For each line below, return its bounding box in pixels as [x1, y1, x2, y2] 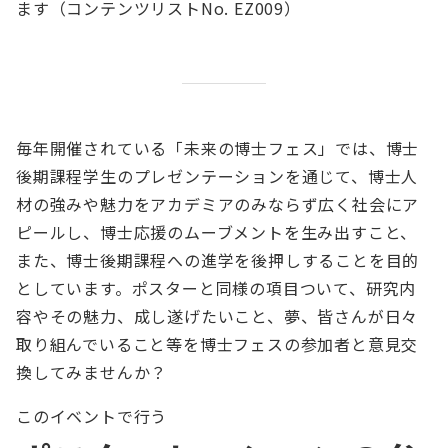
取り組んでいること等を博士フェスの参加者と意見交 [16, 332, 419, 357]
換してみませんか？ [16, 360, 168, 385]
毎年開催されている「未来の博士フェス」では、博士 [16, 136, 420, 161]
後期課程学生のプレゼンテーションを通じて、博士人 [16, 164, 419, 189]
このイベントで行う [16, 404, 168, 429]
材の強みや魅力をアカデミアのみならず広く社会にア [16, 192, 420, 217]
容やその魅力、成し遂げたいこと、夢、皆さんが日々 [16, 304, 419, 329]
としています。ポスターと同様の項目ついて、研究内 [16, 276, 417, 301]
